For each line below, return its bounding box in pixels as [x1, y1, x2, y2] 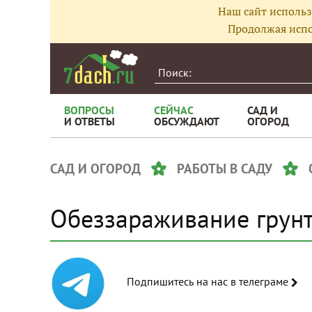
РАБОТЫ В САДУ [177, 160, 272, 177]
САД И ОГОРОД [50, 160, 141, 177]
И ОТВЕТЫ [64, 114, 115, 128]
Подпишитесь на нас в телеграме [231, 274, 291, 288]
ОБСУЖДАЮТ [154, 114, 219, 128]
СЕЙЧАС [154, 103, 194, 117]
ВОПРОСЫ [64, 103, 114, 117]
